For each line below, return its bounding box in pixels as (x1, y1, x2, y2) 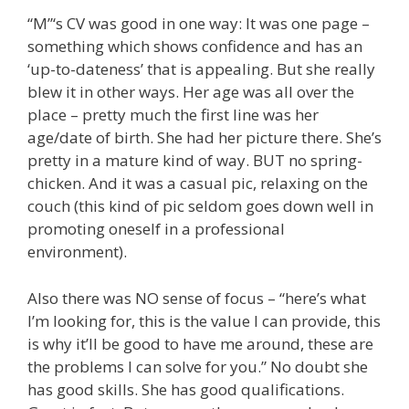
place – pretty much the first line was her (27, 104, 319, 126)
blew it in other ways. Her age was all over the (27, 81, 354, 103)
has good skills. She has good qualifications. (27, 378, 344, 400)
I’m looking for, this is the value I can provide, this (27, 309, 381, 331)
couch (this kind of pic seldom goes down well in (27, 195, 373, 217)
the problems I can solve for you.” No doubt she (27, 355, 368, 377)
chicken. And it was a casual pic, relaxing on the (27, 173, 368, 194)
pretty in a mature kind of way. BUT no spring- (27, 150, 362, 172)
